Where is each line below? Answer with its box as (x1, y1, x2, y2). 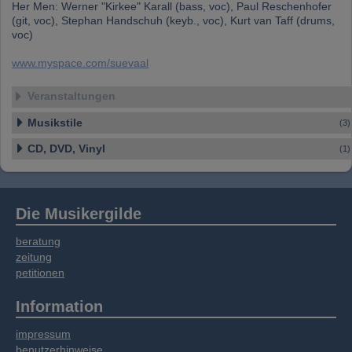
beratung (16, 235, 60, 247)
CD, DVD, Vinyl (27, 142, 106, 155)
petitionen (16, 266, 64, 279)
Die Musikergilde (16, 205, 141, 222)
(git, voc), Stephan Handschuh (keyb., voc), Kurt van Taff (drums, (12, 14, 335, 27)
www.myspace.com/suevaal (12, 57, 149, 69)
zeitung (16, 251, 52, 263)
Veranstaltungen (27, 90, 116, 102)
